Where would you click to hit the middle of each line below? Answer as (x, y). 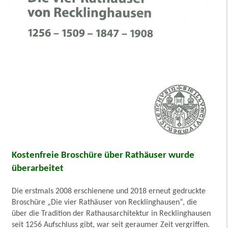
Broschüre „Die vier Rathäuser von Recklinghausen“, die (105, 203)
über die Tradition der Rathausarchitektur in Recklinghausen (111, 214)
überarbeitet (38, 169)
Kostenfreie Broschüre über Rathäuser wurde (103, 156)
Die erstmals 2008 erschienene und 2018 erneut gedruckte (109, 192)
